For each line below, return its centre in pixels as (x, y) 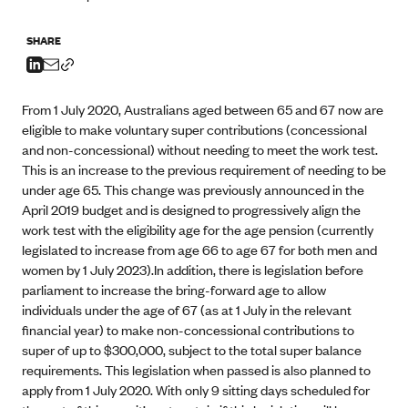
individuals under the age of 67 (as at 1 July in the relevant (187, 309)
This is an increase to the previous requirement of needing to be (204, 169)
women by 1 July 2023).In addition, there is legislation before (193, 269)
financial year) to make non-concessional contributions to (188, 329)
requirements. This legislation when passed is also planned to (196, 369)
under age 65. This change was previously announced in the (193, 189)
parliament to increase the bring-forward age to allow (174, 289)
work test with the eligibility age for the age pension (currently (198, 229)
